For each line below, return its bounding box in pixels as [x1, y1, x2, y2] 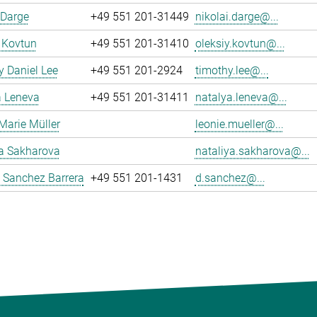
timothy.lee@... [195, 64, 269, 77]
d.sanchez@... [195, 171, 265, 185]
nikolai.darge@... [195, 10, 279, 23]
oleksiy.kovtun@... [195, 37, 285, 50]
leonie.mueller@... [195, 117, 284, 131]
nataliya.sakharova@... [195, 144, 310, 158]
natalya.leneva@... [195, 91, 287, 104]
